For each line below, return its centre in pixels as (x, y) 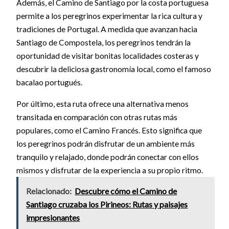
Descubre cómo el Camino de (126, 191)
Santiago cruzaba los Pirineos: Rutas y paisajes (107, 204)
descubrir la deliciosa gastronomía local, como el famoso (113, 69)
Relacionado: (49, 191)
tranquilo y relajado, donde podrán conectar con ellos (107, 157)
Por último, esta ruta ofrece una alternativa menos (102, 104)
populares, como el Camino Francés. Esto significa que (109, 130)
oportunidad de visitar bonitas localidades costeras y (107, 56)
